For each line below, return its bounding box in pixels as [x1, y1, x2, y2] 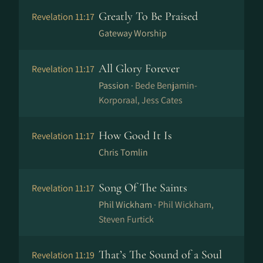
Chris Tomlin [99, 146, 148, 159]
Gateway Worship [99, 27, 167, 39]
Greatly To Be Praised [99, 9, 198, 23]
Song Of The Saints [99, 181, 187, 195]
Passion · [99, 79, 135, 92]
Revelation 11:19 [32, 249, 95, 261]
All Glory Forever [99, 62, 180, 76]
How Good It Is [99, 129, 172, 143]
